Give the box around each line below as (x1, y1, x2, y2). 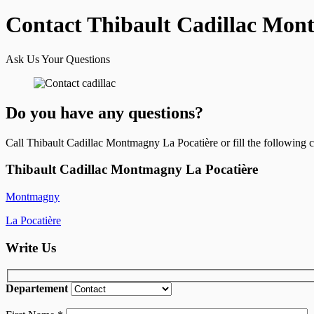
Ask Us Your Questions (6, 53, 110, 65)
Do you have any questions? (6, 103, 203, 122)
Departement (6, 282, 68, 295)
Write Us (6, 240, 56, 255)
